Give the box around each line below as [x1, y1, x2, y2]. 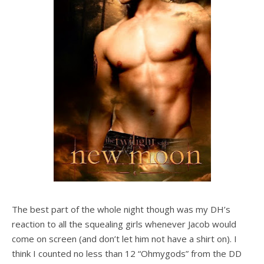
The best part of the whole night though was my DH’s [12, 203, 230, 215]
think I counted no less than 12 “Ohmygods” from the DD [12, 247, 242, 259]
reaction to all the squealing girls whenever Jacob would [12, 218, 236, 230]
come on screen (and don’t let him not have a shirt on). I [12, 233, 237, 245]
